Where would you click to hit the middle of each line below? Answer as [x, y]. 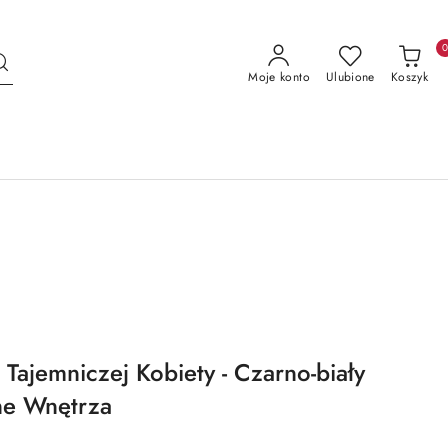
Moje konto [279, 77]
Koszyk [409, 77]
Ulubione [350, 77]
